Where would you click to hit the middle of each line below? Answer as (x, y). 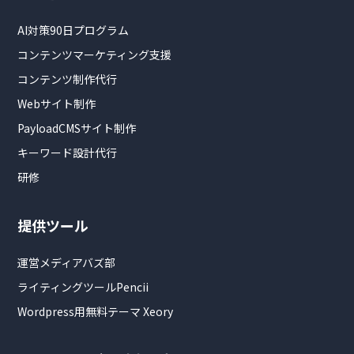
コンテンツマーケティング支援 (94, 55)
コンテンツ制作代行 (67, 79)
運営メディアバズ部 (66, 262)
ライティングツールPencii (83, 287)
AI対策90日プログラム (73, 30)
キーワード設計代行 (67, 153)
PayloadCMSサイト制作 (77, 128)
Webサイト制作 (56, 104)
